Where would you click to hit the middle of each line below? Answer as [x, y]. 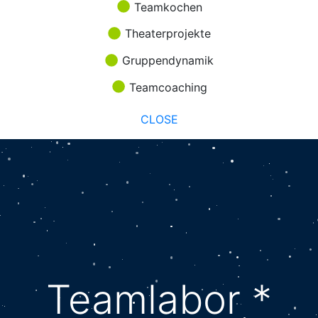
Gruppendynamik [166, 60]
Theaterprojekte [166, 34]
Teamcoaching [166, 87]
